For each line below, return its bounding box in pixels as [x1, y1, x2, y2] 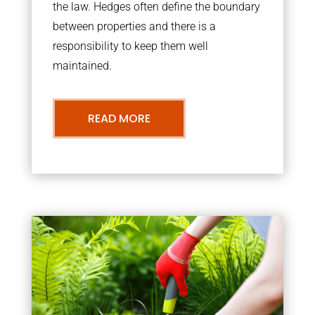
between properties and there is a [52, 20, 216, 33]
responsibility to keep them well [52, 39, 208, 53]
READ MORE [87, 110, 150, 127]
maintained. [52, 59, 112, 72]
